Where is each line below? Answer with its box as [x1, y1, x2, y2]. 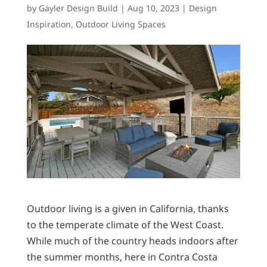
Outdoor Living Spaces [75, 18, 166, 30]
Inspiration [26, 18, 71, 30]
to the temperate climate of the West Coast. [26, 218, 223, 232]
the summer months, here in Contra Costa [26, 250, 218, 264]
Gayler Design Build [38, 2, 118, 14]
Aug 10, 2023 [127, 2, 179, 14]
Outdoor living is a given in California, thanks [26, 202, 229, 216]
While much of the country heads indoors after [26, 234, 238, 248]
